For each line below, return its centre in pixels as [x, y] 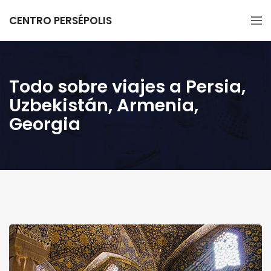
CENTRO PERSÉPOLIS [60, 21]
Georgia [45, 124]
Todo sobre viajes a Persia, [127, 87]
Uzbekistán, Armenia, [104, 105]
